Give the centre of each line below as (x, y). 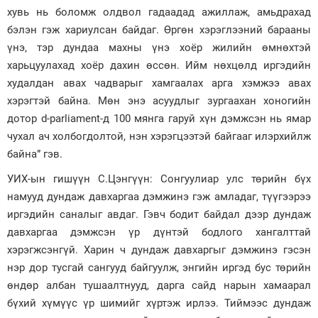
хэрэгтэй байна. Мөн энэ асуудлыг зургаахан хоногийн (159, 101)
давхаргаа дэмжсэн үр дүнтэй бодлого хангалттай (159, 232)
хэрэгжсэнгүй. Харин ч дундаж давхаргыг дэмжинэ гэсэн (159, 250)
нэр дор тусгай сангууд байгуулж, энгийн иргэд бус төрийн (159, 268)
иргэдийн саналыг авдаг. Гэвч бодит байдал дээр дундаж (159, 214)
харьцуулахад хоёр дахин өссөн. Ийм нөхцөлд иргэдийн (159, 65)
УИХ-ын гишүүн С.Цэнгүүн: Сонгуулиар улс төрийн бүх (159, 179)
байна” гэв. (35, 154)
